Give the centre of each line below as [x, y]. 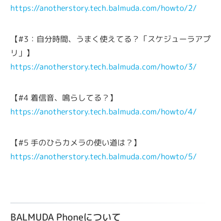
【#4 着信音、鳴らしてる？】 [64, 98]
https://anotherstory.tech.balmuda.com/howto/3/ [104, 67]
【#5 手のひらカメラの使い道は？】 [76, 143]
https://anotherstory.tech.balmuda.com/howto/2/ [104, 8]
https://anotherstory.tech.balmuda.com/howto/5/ [104, 157]
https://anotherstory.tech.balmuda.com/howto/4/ [104, 112]
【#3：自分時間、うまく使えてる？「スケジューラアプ [110, 39]
